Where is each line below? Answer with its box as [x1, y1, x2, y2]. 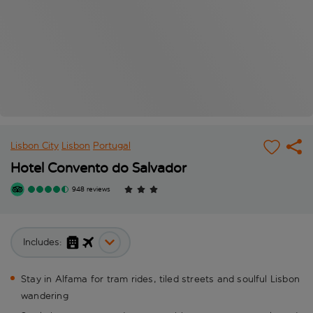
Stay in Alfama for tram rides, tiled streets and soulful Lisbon [21, 273, 300, 286]
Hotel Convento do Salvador [10, 159, 187, 177]
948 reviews [72, 185, 110, 194]
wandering [21, 290, 68, 303]
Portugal [93, 140, 131, 152]
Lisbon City [10, 140, 59, 152]
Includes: [23, 236, 62, 249]
